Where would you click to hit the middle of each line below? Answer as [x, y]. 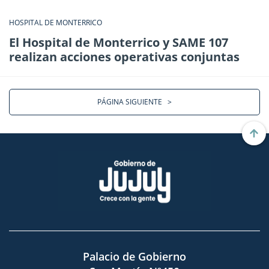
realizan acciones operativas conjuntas [124, 56]
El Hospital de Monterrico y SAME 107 [119, 42]
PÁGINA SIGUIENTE [132, 101]
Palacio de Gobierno [134, 256]
